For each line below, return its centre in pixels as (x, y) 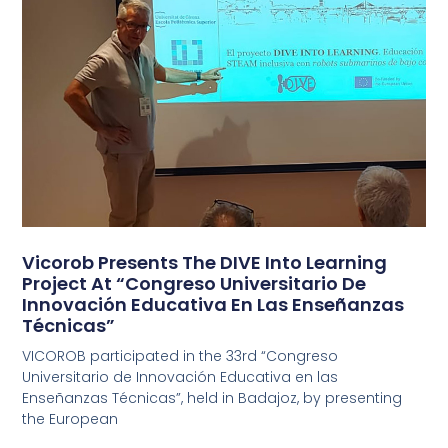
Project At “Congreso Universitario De (194, 283)
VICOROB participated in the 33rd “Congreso (180, 355)
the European (70, 418)
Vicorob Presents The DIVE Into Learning (205, 262)
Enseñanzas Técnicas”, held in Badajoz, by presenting (212, 397)
